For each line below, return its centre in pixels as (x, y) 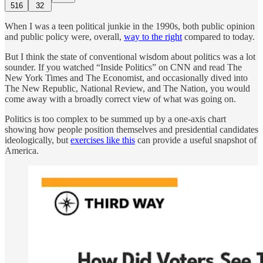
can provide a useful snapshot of (196, 140)
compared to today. (218, 36)
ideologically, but (38, 140)
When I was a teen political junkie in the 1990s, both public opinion (130, 26)
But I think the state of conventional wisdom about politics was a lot (130, 56)
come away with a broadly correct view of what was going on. (120, 99)
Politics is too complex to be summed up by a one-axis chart (115, 119)
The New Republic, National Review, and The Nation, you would (127, 88)
